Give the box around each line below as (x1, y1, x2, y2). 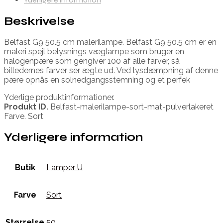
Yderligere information (4, 130, 143, 144)
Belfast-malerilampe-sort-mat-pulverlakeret (48, 102, 214, 111)
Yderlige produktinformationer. (4, 92, 114, 102)
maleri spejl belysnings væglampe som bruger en (4, 46, 184, 56)
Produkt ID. (4, 102, 48, 111)
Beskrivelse (4, 14, 75, 28)
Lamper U (46, 163, 83, 173)
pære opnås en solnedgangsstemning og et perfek (4, 75, 190, 85)
